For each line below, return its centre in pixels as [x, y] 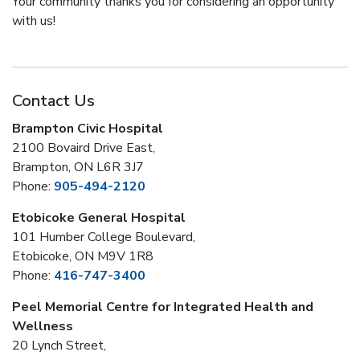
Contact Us [53, 101]
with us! [34, 21]
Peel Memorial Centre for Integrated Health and [163, 307]
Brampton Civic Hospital [88, 129]
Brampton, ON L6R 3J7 [78, 167]
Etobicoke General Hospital [99, 218]
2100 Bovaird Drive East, [84, 148]
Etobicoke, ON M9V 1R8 [83, 256]
